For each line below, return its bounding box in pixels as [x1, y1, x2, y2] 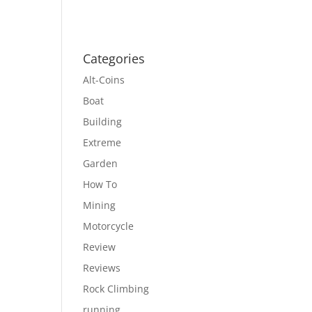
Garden [83, 157, 118, 170]
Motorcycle [83, 219, 134, 233]
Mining [83, 198, 116, 212]
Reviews [83, 261, 121, 274]
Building [83, 115, 123, 128]
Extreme [83, 136, 122, 149]
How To [83, 178, 118, 191]
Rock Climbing [83, 282, 150, 295]
